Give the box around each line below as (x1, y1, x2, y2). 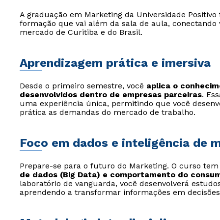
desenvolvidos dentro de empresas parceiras (20, 90, 202, 99)
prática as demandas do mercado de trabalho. (20, 108, 195, 117)
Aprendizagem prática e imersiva (20, 56, 211, 70)
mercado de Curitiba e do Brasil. (20, 27, 142, 37)
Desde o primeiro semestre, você (20, 81, 146, 90)
